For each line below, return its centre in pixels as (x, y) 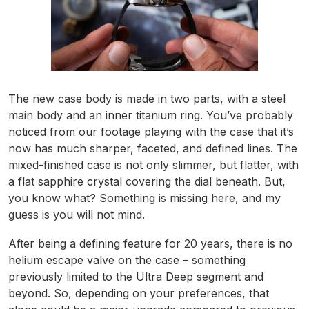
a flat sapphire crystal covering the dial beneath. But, (147, 182)
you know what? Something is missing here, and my (144, 198)
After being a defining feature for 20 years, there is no (150, 244)
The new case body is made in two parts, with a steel (147, 99)
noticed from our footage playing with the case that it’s (151, 132)
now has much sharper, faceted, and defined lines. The (153, 149)
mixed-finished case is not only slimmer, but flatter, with (153, 165)
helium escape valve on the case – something (127, 260)
